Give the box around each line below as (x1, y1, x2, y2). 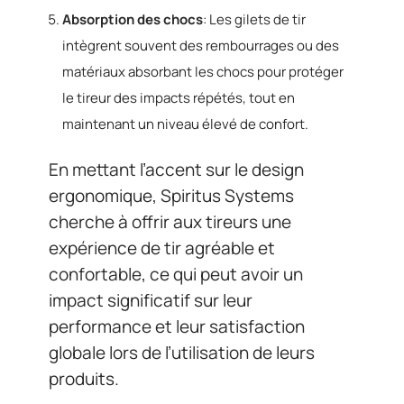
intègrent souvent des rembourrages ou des (62, 35, 339, 55)
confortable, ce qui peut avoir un (49, 262, 303, 286)
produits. (49, 367, 119, 390)
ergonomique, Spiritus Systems (49, 184, 294, 207)
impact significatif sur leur (49, 289, 252, 312)
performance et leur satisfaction (49, 315, 305, 338)
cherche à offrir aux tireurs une (49, 210, 291, 234)
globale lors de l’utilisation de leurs (49, 341, 315, 364)
